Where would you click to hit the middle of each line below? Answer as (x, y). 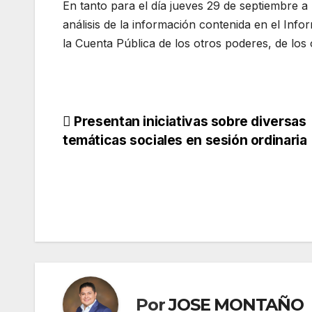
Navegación (125, 127)
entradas (108, 184)
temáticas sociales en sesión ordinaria (185, 140)
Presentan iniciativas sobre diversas (188, 122)
